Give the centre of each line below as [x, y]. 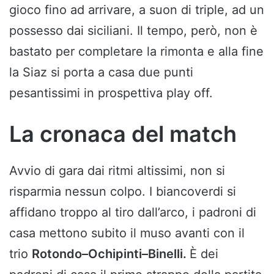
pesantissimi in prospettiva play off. [111, 93]
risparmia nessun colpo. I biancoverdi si [123, 191]
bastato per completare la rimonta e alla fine [136, 51]
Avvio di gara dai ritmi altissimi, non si [117, 170]
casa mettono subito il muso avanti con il [127, 233]
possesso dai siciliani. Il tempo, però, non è [133, 30]
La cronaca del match [123, 134]
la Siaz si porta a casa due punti [101, 72]
